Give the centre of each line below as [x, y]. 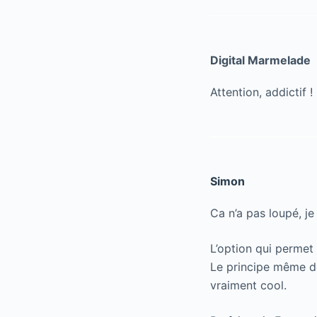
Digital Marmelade [260, 60]
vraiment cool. [248, 285]
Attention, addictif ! [261, 92]
